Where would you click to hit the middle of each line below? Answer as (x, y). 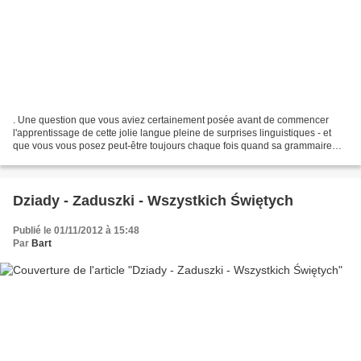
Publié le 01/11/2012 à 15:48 (76, 230)
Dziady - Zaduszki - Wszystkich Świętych (153, 200)
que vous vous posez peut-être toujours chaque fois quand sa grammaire (172, 145)
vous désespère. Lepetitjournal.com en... (102, 158)
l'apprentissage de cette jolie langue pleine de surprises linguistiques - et (172, 133)
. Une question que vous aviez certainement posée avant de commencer (171, 120)
